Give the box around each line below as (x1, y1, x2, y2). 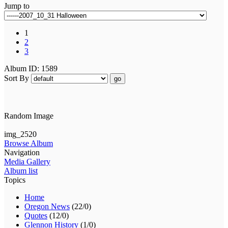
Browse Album (4, 138, 53, 148)
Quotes (24, 211, 47, 220)
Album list (4, 166, 38, 175)
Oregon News (24, 202, 70, 211)
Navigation (4, 148, 40, 157)
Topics (4, 175, 25, 184)
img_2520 (4, 129, 37, 138)
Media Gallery (4, 157, 50, 166)
